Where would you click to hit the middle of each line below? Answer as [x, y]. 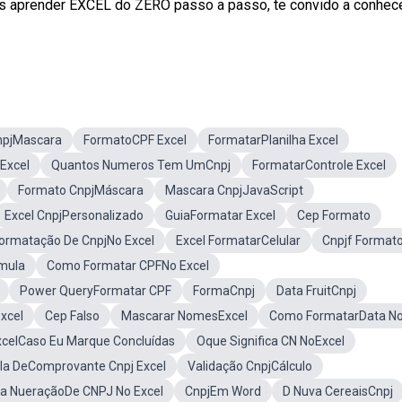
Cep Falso [72, 316]
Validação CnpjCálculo [250, 366]
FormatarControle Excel [319, 165]
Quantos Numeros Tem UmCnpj [141, 165]
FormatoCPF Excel [135, 140]
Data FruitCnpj [316, 291]
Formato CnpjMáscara [81, 190]
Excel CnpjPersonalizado [74, 215]
